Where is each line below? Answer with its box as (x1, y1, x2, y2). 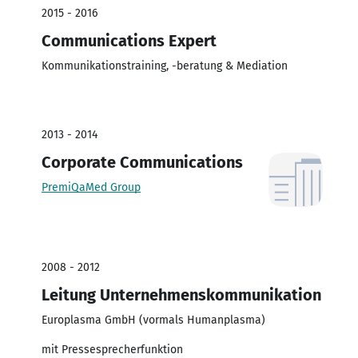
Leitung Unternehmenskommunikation (42, 284, 321, 304)
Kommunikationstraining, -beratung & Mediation (42, 58, 288, 73)
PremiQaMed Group (42, 180, 141, 194)
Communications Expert (42, 30, 217, 50)
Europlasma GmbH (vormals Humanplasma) (42, 312, 265, 327)
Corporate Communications (42, 152, 243, 172)
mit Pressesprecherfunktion (42, 342, 183, 356)
